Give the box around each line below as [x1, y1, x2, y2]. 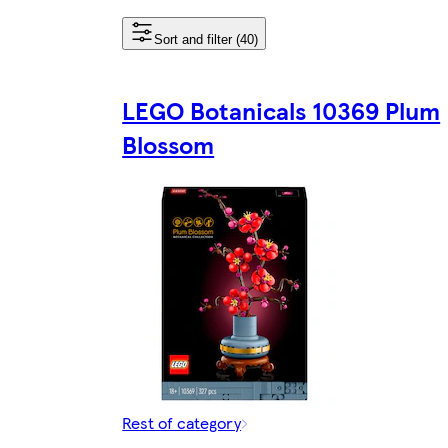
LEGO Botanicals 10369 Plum [122, 92, 441, 127]
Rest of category [122, 410, 242, 434]
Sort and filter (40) [154, 31, 259, 47]
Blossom [122, 126, 215, 161]
